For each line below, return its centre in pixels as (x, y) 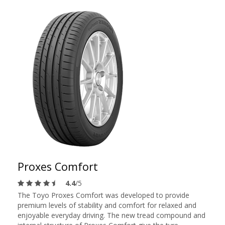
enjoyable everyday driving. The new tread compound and (111, 215)
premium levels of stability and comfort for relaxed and (107, 205)
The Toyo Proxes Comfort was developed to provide (103, 195)
